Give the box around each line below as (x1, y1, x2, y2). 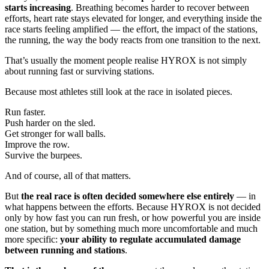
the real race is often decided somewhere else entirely (21, 191, 234, 201)
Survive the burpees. (5, 150, 82, 160)
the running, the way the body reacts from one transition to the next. (5, 35, 261, 45)
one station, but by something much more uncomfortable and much (5, 223, 258, 234)
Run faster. (5, 107, 46, 117)
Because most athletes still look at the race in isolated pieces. (5, 86, 232, 97)
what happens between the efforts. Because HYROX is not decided (5, 202, 261, 212)
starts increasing (5, 2, 71, 13)
